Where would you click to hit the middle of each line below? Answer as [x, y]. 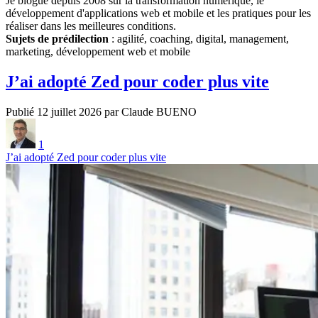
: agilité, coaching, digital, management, [199, 38]
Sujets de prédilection [57, 38]
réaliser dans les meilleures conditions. [91, 26]
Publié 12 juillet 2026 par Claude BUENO [101, 111]
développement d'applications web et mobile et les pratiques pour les [158, 13]
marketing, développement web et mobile [98, 51]
